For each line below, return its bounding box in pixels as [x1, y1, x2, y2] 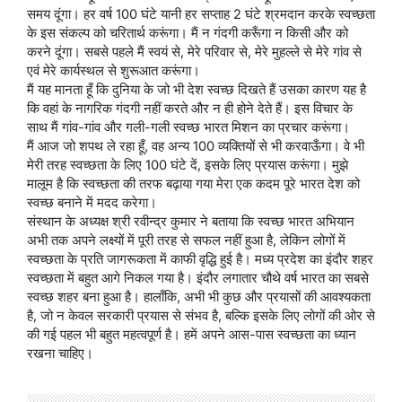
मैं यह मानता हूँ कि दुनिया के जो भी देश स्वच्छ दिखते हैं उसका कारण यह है [27, 82, 366, 98]
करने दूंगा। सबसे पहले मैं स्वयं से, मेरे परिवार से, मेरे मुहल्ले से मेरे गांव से [27, 44, 362, 60]
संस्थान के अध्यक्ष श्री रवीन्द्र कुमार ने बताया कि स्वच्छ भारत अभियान [27, 214, 354, 230]
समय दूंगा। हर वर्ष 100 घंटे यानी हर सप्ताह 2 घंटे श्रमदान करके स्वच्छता [27, 6, 375, 22]
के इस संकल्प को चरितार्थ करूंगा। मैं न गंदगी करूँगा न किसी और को [27, 25, 348, 41]
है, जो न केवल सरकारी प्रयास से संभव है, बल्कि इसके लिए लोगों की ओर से [27, 308, 375, 324]
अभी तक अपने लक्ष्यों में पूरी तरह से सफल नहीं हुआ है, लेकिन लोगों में [27, 232, 345, 249]
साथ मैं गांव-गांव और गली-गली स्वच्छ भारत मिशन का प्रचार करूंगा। [27, 119, 350, 135]
